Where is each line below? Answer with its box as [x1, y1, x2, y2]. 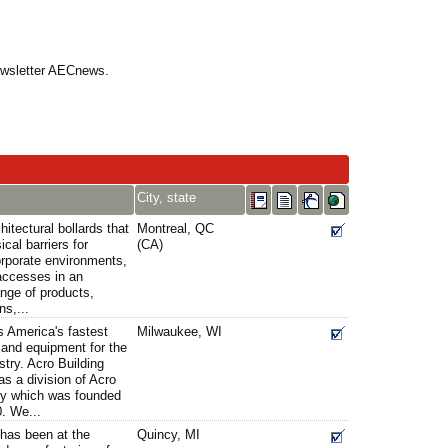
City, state [137, 190, 196, 205]
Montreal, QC [137, 221, 214, 236]
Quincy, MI [137, 427, 200, 442]
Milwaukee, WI [137, 324, 222, 339]
